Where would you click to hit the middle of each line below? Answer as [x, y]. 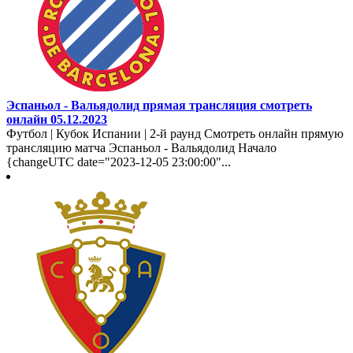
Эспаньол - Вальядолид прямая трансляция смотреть [159, 105]
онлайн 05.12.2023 [57, 119]
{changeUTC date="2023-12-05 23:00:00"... [119, 162]
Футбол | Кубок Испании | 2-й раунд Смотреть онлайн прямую [175, 133]
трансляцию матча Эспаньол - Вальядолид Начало [141, 147]
